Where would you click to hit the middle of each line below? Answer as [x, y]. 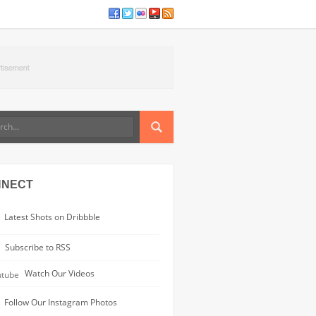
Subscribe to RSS [37, 247]
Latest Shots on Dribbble [51, 217]
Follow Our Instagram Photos [60, 302]
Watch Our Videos [59, 273]
